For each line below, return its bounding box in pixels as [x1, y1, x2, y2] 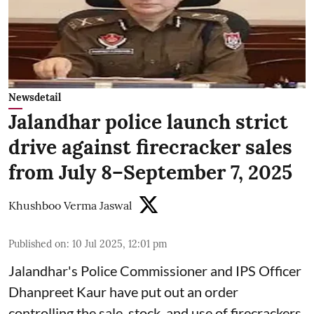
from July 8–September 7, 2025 [8, 159, 292, 185]
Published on [8, 237, 67, 250]
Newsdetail [8, 90, 61, 104]
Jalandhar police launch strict [8, 109, 288, 135]
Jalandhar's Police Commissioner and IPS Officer [8, 261, 301, 279]
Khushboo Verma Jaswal [8, 198, 132, 212]
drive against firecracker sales [8, 134, 292, 160]
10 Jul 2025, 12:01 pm [72, 237, 168, 250]
